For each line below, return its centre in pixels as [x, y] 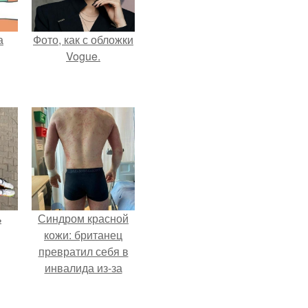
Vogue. [83, 56]
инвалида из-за [83, 268]
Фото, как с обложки [83, 40]
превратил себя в [83, 251]
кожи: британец [83, 235]
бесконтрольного [83, 284]
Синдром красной [83, 218]
